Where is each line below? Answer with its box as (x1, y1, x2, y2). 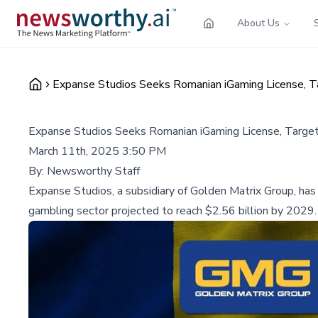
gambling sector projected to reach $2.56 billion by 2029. (28, 202, 317, 219)
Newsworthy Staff (47, 163, 140, 179)
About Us (237, 16, 280, 30)
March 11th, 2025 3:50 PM (28, 143, 166, 159)
